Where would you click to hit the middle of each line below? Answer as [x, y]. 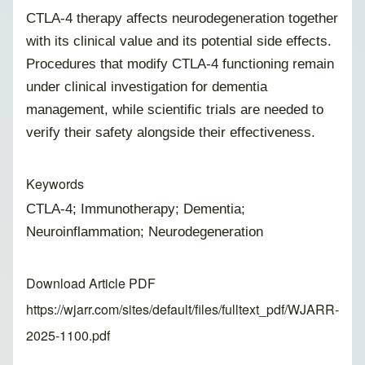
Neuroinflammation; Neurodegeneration [145, 232]
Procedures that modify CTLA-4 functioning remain [180, 64]
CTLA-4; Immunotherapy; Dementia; [136, 209]
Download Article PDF [91, 284]
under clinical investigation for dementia [147, 87]
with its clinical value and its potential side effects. [179, 41]
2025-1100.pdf [68, 336]
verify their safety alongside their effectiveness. [171, 132]
